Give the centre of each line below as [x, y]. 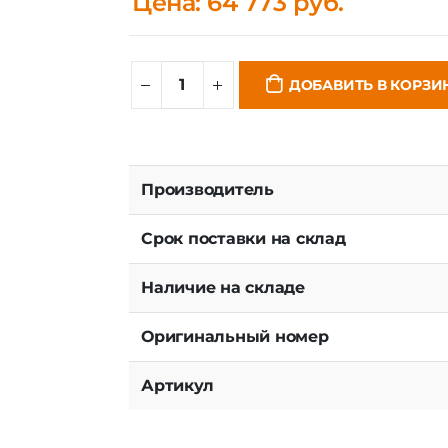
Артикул [177, 385]
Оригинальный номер [235, 336]
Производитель [207, 189]
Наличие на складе [223, 287]
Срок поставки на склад [243, 238]
